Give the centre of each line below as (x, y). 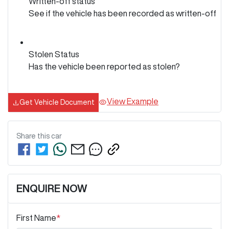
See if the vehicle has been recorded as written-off (122, 13)
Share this (34, 136)
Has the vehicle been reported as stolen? (104, 66)
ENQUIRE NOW (52, 188)
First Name (36, 217)
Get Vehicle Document (57, 102)
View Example (133, 101)
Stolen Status (54, 54)
